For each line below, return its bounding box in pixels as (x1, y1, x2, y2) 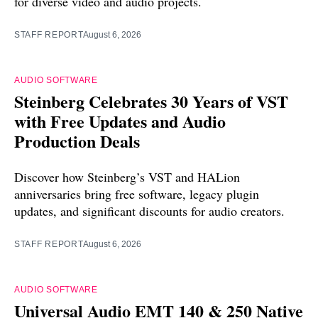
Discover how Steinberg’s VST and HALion (14, 168, 240, 186)
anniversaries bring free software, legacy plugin (14, 185, 259, 203)
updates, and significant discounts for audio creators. (14, 202, 285, 220)
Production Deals (14, 128, 140, 154)
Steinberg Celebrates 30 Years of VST (14, 89, 288, 114)
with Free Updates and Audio (14, 109, 226, 134)
